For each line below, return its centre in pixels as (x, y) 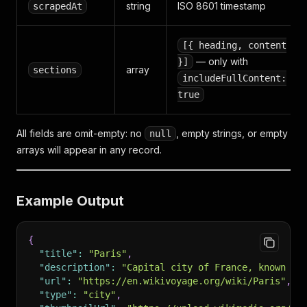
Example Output (70, 201)
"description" (75, 267)
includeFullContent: (234, 78)
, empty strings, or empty (232, 133)
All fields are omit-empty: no (81, 133)
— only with (221, 61)
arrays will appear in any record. (89, 150)
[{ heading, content (234, 45)
